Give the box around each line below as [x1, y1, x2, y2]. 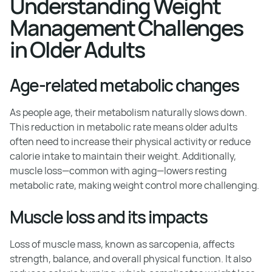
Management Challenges [10, 13, 243, 42]
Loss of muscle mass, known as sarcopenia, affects [10, 237, 234, 251]
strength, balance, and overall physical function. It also [10, 252, 251, 265]
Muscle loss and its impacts [10, 205, 208, 228]
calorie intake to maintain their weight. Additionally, [10, 149, 236, 163]
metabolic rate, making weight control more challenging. [10, 178, 259, 192]
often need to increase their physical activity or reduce [10, 135, 251, 148]
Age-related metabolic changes [10, 73, 239, 97]
